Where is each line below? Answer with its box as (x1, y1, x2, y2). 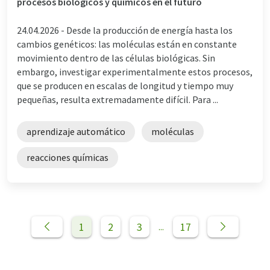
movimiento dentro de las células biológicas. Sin (17, 51, 215, 64)
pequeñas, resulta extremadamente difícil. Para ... (17, 93, 218, 105)
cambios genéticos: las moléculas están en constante (17, 37, 237, 50)
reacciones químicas (27, 151, 108, 163)
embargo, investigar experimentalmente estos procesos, (17, 65, 253, 78)
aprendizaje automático (27, 125, 125, 137)
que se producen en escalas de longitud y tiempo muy (17, 79, 233, 92)
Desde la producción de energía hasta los (66, 24, 233, 36)
